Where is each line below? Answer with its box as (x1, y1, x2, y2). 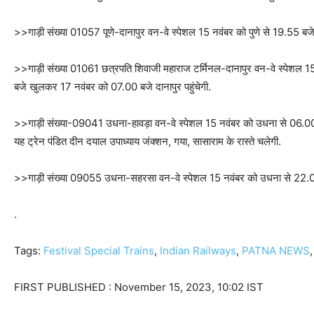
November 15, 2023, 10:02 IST (114, 280, 264, 294)
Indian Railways (160, 244, 236, 258)
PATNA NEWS (242, 244, 310, 258)
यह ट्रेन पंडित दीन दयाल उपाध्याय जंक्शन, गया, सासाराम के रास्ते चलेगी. (14, 135, 281, 149)
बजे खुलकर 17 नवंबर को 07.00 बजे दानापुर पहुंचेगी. (14, 80, 211, 94)
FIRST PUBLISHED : (14, 280, 114, 294)
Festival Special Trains (43, 244, 154, 258)
